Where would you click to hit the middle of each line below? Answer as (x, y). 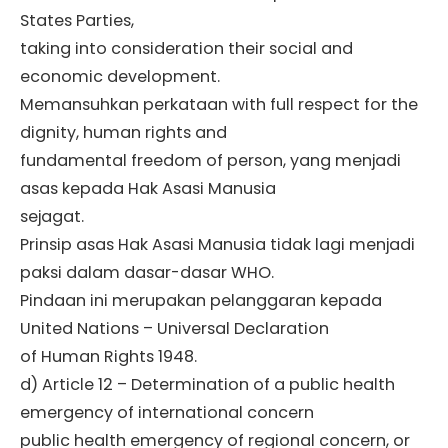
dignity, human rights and (123, 133)
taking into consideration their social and (186, 49)
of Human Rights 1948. (108, 357)
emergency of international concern (167, 413)
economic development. (120, 77)
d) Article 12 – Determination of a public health (207, 385)
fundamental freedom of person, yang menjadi (210, 161)
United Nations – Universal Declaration (174, 329)
